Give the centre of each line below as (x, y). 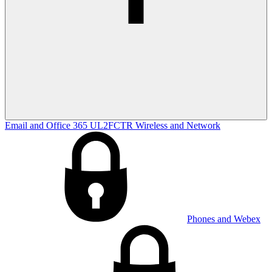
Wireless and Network (178, 126)
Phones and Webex (224, 219)
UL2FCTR (113, 126)
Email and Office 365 (47, 126)
